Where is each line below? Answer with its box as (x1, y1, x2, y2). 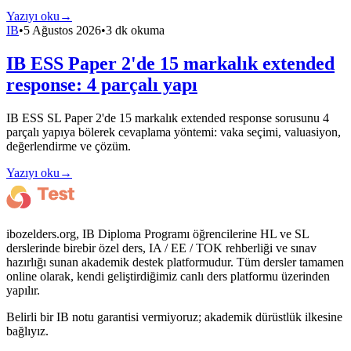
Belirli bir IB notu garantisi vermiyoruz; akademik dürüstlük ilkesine (6, 309, 342, 324)
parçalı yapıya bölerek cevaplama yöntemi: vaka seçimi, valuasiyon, (6, 125, 341, 139)
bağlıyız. (6, 324, 49, 338)
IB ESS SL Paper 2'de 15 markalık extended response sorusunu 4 (6, 110, 329, 125)
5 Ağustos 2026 (24, 24, 101, 38)
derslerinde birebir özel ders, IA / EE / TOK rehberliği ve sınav (6, 241, 317, 255)
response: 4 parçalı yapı (6, 74, 197, 96)
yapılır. (6, 283, 40, 297)
